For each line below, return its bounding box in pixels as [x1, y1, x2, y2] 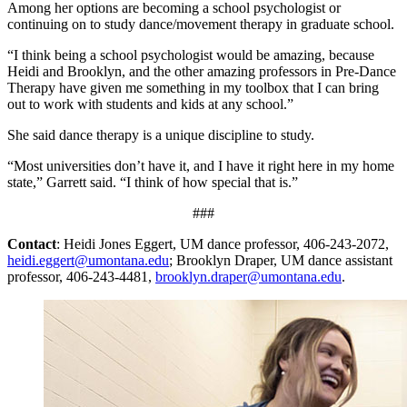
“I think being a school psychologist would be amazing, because [7, 47, 374, 64]
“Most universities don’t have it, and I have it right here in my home [7, 158, 394, 174]
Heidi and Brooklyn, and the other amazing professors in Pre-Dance [7, 64, 396, 80]
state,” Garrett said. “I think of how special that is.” [7, 174, 298, 191]
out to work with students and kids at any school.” [7, 96, 293, 113]
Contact [7, 236, 56, 253]
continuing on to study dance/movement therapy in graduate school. [7, 16, 394, 33]
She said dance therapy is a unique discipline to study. [7, 127, 314, 144]
